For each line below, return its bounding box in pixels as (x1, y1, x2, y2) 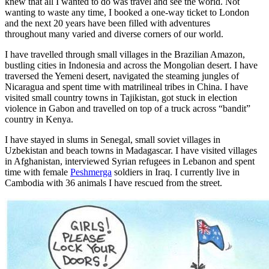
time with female (5, 166, 70, 177)
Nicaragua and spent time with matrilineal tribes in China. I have (5, 81, 248, 92)
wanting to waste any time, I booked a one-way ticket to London (5, 7, 249, 17)
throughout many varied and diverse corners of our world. (5, 28, 223, 39)
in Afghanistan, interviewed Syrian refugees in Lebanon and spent (5, 156, 255, 166)
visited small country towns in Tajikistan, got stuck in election (5, 92, 237, 103)
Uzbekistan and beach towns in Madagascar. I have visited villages (5, 145, 257, 156)
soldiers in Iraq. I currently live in (112, 166, 240, 177)
